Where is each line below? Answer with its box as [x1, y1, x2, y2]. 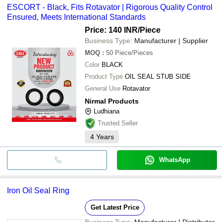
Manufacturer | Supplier [134, 36, 208, 45]
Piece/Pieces [115, 49, 153, 56]
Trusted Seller [98, 119, 138, 127]
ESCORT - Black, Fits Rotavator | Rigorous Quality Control [7, 2, 213, 11]
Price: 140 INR [85, 25, 138, 34]
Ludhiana [94, 107, 119, 115]
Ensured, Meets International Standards [7, 12, 146, 21]
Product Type [85, 72, 123, 80]
